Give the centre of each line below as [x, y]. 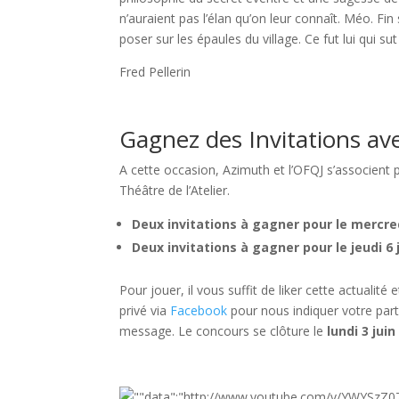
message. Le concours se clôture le [224, 330]
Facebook [199, 310]
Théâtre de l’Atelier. [177, 190]
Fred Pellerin [155, 71]
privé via [145, 310]
